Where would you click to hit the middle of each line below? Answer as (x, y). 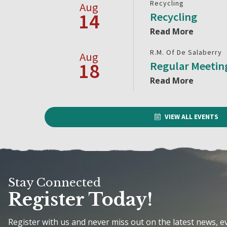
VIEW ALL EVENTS (192, 117)
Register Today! (80, 199)
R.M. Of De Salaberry (186, 52)
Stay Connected (54, 182)
